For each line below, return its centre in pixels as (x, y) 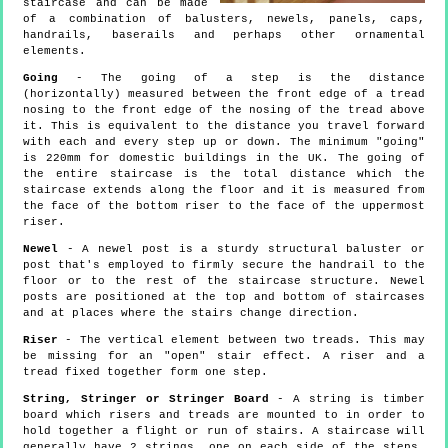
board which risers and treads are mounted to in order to (224, 414)
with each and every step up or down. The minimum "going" (224, 141)
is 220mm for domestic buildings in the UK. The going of (224, 157)
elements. (54, 50)
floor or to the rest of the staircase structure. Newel (224, 280)
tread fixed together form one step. (145, 371)
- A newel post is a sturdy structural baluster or (241, 248)
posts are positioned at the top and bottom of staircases (224, 296)
